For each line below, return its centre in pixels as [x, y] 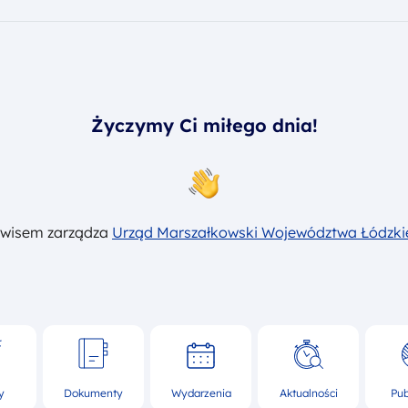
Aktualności [308, 393]
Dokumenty [93, 393]
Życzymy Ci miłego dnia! [204, 125]
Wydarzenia [201, 393]
